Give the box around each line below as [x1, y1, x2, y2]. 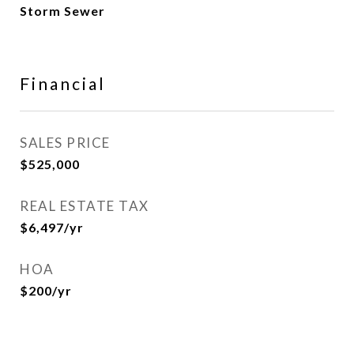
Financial [20, 73, 106, 93]
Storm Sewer [20, 3, 105, 18]
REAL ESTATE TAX [20, 198, 149, 214]
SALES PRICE [20, 134, 111, 151]
